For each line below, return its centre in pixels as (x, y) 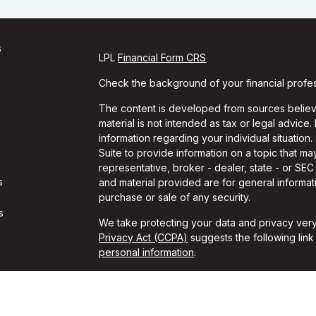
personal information (147, 252)
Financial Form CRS (162, 57)
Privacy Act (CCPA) (144, 237)
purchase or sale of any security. (175, 197)
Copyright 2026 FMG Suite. (162, 278)
